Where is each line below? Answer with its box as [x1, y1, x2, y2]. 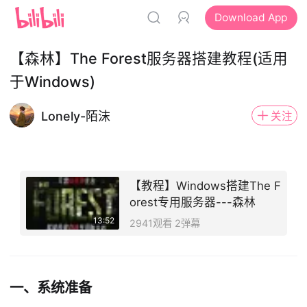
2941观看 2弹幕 [129, 217, 200, 229]
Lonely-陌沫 [40, 109, 110, 124]
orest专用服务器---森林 [129, 195, 256, 210]
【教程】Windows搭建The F [129, 179, 281, 193]
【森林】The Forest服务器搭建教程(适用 [10, 49, 288, 68]
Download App [214, 11, 288, 25]
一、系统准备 [10, 278, 93, 296]
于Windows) [10, 73, 96, 91]
